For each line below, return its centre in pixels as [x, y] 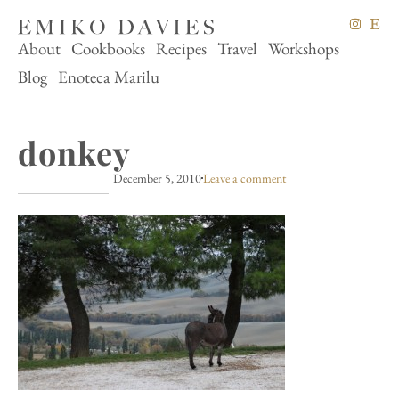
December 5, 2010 [157, 178]
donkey [74, 152]
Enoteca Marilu [109, 77]
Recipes [181, 48]
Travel [237, 48]
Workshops [304, 48]
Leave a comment [244, 178]
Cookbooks [108, 48]
